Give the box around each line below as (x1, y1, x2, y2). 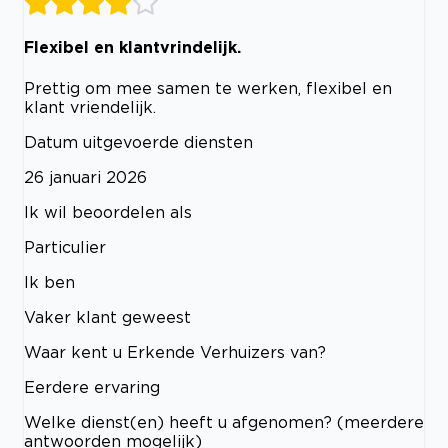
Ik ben (24, 272, 75, 291)
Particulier (24, 237, 106, 256)
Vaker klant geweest (24, 307, 191, 326)
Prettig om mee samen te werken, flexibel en (24, 78, 392, 97)
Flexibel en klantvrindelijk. (24, 38, 241, 57)
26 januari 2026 (24, 167, 147, 186)
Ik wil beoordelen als (24, 202, 192, 221)
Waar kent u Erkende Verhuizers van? (24, 342, 326, 361)
